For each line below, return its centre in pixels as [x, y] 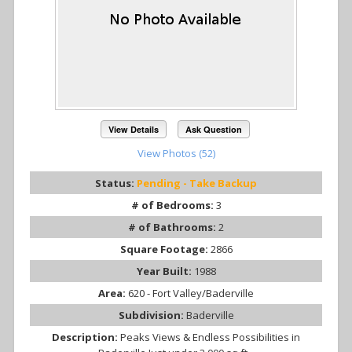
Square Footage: [165, 249]
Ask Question [213, 129]
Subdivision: [152, 315]
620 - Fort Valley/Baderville [191, 293]
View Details [134, 129]
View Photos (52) [176, 153]
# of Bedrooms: [173, 205]
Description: [86, 337]
